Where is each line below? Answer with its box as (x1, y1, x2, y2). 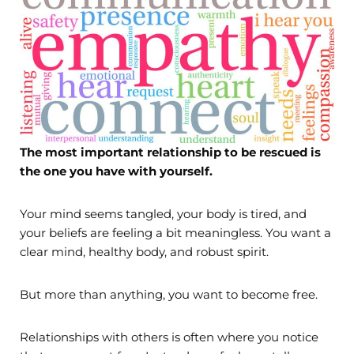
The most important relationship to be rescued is (20, 145, 321, 160)
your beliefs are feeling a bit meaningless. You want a (20, 225, 331, 241)
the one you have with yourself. (20, 164, 213, 179)
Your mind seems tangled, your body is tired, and (20, 206, 307, 222)
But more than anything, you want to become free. (20, 287, 318, 303)
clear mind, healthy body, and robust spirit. (20, 244, 269, 260)
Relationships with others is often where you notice (20, 330, 318, 345)
